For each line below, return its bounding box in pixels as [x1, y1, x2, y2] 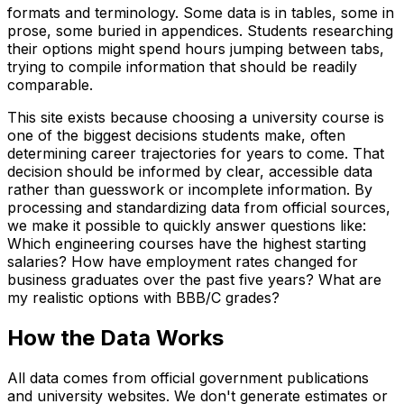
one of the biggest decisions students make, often [7, 126, 345, 145]
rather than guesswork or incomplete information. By [7, 180, 372, 199]
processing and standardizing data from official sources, [7, 198, 390, 217]
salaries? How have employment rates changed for [7, 252, 358, 271]
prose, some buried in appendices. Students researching [7, 22, 393, 41]
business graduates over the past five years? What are [7, 271, 381, 289]
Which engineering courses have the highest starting [7, 234, 366, 253]
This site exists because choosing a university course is [7, 108, 384, 127]
